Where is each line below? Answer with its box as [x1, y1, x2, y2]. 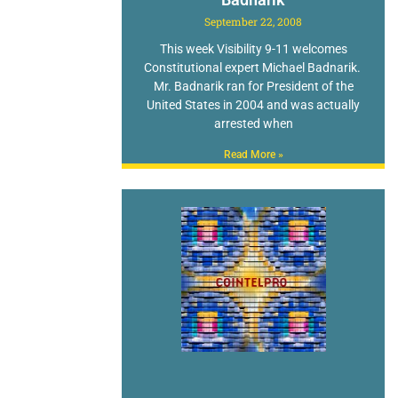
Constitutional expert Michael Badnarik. [143, 60, 363, 76]
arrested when [213, 116, 293, 131]
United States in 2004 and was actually [147, 98, 361, 113]
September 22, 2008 [204, 14, 303, 29]
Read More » [223, 148, 283, 162]
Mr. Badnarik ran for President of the [153, 79, 354, 94]
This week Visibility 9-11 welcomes [159, 42, 347, 57]
